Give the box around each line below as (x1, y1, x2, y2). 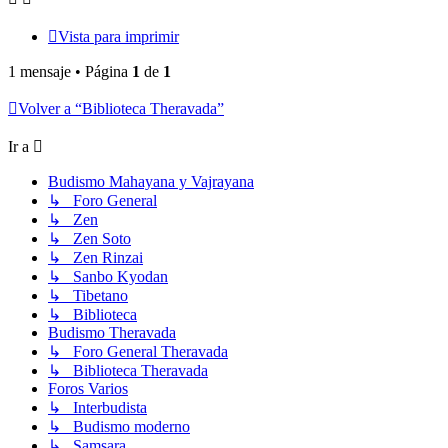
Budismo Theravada (48, 324, 176, 342)
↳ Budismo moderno (48, 418, 190, 436)
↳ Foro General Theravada (48, 343, 228, 361)
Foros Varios (48, 380, 128, 398)
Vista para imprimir (58, 28, 179, 46)
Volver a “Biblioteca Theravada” (18, 100, 224, 118)
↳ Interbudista (48, 399, 147, 417)
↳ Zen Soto (48, 230, 131, 248)
